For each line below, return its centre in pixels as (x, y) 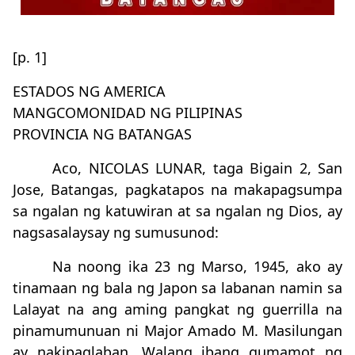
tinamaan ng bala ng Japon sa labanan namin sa (177, 288)
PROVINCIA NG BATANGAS (102, 134)
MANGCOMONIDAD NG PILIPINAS (128, 113)
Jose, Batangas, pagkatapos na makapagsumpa (177, 189)
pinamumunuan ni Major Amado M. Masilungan (177, 330)
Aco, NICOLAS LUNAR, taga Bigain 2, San (197, 168)
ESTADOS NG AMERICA (89, 91)
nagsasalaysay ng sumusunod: (116, 232)
